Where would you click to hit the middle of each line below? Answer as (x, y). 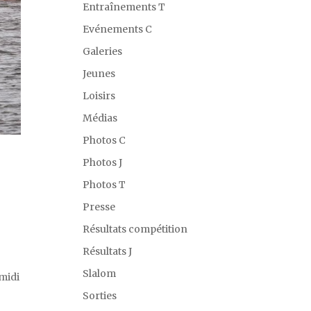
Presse (99, 207)
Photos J (103, 162)
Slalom (100, 274)
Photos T (104, 185)
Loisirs (99, 96)
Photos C (104, 140)
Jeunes (99, 74)
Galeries (103, 51)
